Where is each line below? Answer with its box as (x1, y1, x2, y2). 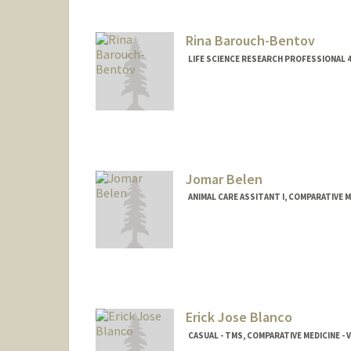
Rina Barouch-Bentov (185, 31, 315, 49)
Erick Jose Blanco (185, 308, 292, 327)
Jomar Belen (185, 169, 262, 188)
